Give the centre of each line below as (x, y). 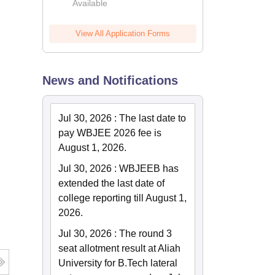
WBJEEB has (149, 168)
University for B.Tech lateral (118, 263)
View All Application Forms (123, 33)
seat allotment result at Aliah (120, 248)
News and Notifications (110, 80)
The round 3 (146, 234)
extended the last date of (112, 183)
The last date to (153, 118)
